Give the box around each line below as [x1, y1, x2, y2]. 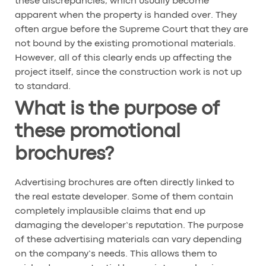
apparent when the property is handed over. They [15, 11, 237, 20]
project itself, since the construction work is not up [15, 68, 242, 77]
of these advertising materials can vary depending [15, 235, 242, 244]
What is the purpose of [15, 101, 219, 118]
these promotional [15, 123, 180, 140]
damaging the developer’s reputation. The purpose [15, 221, 243, 230]
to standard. [15, 82, 71, 91]
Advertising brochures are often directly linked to [15, 178, 235, 187]
